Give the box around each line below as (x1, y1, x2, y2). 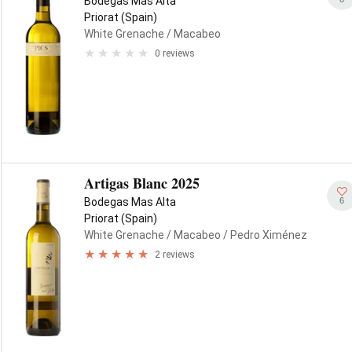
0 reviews (155, 47, 195, 59)
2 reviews (155, 248, 195, 260)
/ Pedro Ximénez (221, 229, 307, 241)
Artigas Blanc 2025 (84, 173, 200, 193)
